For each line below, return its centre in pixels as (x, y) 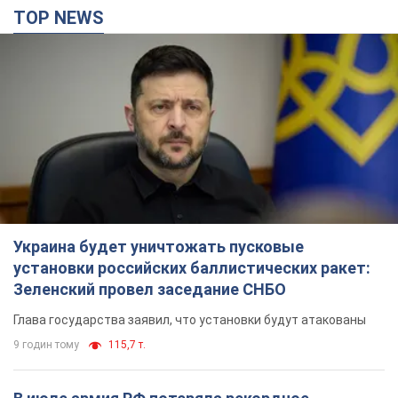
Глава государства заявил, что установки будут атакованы (190, 319)
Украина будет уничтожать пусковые (159, 246)
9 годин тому (46, 344)
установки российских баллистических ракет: (192, 267)
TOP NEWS (65, 17)
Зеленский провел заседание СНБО (150, 289)
